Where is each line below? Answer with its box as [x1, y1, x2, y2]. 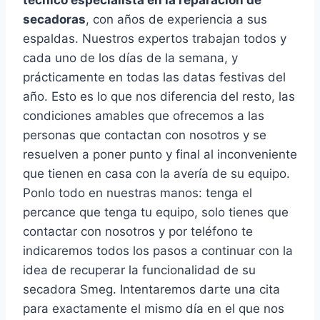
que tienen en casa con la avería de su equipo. [23, 166, 290, 181]
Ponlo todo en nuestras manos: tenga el [23, 186, 252, 201]
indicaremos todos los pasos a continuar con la [23, 244, 293, 259]
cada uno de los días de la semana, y [23, 51, 238, 66]
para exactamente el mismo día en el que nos [23, 301, 284, 316]
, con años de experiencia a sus [86, 12, 267, 27]
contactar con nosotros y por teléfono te [23, 224, 253, 239]
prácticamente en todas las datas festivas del [23, 70, 286, 85]
